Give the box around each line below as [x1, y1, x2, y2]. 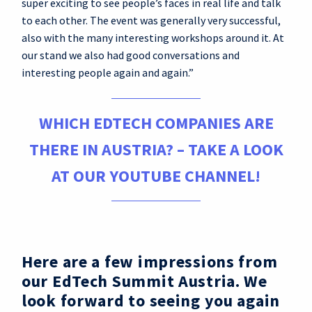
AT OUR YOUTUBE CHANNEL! [52, 165, 260, 187]
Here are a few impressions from [22, 251, 278, 272]
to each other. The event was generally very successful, [22, 13, 281, 27]
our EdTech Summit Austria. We [22, 270, 267, 292]
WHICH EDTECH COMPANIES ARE [38, 112, 274, 134]
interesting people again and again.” [22, 65, 194, 79]
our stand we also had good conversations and [22, 48, 240, 62]
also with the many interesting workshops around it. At [22, 31, 284, 45]
